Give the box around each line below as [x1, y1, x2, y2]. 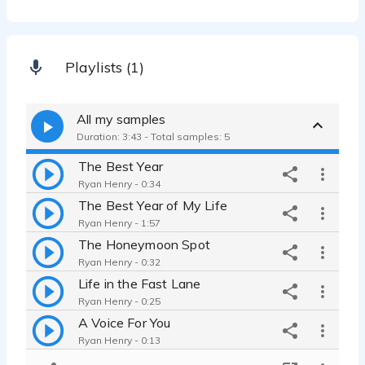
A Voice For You [78, 314, 171, 331]
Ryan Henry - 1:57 [78, 216, 161, 229]
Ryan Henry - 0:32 [78, 255, 161, 268]
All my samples [77, 110, 166, 127]
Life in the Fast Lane [78, 275, 201, 292]
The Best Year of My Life [78, 196, 227, 213]
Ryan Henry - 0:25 [78, 294, 161, 307]
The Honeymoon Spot [78, 235, 210, 253]
